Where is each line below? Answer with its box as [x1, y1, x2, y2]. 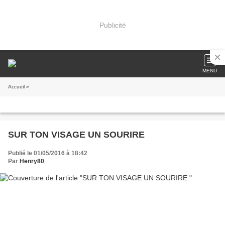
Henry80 [20, 158, 44, 165]
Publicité [99, 21, 126, 29]
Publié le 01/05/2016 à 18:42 [8, 150, 87, 157]
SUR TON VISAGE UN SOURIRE [8, 130, 145, 140]
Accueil [8, 84, 25, 89]
